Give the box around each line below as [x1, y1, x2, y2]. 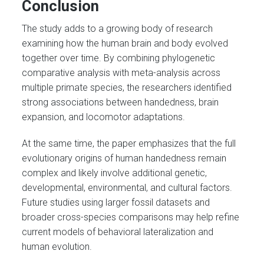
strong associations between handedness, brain [22, 97, 219, 108]
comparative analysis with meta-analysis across [22, 67, 221, 79]
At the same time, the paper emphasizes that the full [22, 137, 236, 149]
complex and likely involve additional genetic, [22, 167, 207, 179]
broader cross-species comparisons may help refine [22, 211, 240, 223]
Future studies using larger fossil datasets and [22, 196, 210, 208]
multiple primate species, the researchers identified [22, 82, 232, 94]
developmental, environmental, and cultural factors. [22, 181, 233, 193]
